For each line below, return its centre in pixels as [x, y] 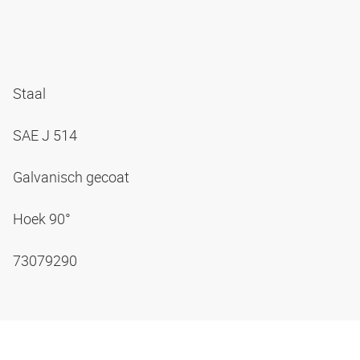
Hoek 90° [43, 218]
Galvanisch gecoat [73, 176]
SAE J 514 [47, 135]
